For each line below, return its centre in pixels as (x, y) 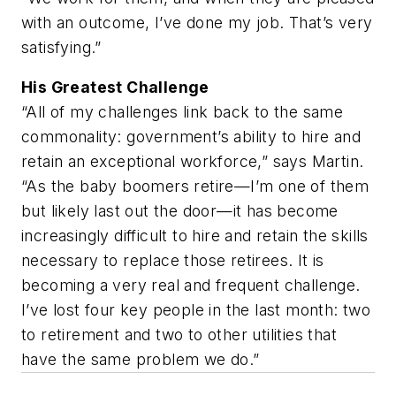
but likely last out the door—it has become (180, 211)
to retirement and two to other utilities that (179, 335)
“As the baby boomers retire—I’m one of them (195, 187)
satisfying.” (61, 47)
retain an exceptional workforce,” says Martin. (193, 162)
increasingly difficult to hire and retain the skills (195, 236)
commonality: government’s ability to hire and (191, 137)
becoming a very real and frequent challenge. (191, 286)
